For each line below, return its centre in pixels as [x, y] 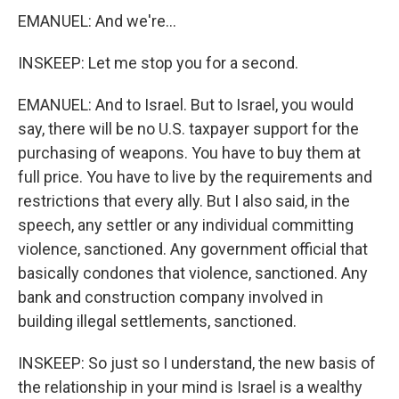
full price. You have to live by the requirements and [195, 177]
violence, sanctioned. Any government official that [193, 249]
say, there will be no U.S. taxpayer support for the [188, 129]
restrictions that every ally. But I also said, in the [184, 201]
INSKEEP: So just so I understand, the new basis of [197, 363]
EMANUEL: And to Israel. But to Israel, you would [186, 105]
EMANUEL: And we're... [97, 21]
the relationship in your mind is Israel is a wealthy [190, 387]
